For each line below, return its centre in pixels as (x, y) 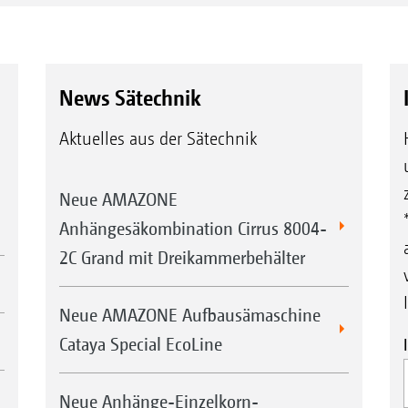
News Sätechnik (130, 98)
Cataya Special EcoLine (140, 344)
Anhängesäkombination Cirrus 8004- (193, 229)
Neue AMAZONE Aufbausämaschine (189, 315)
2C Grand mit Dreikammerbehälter (182, 258)
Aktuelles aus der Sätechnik (158, 139)
